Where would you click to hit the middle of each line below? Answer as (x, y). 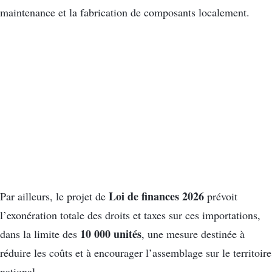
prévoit (221, 196)
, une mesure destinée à (193, 233)
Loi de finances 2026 (156, 196)
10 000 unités (111, 233)
